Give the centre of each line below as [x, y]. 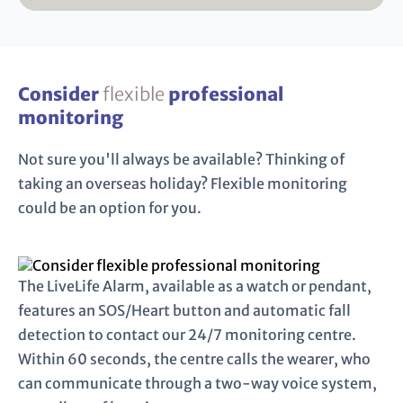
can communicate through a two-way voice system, [197, 384]
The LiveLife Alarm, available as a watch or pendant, [195, 287]
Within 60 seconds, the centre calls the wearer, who [194, 359]
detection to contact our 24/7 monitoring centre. [187, 335]
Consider [60, 94]
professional [226, 94]
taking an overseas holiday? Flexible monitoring [183, 184]
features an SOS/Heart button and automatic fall [184, 311]
